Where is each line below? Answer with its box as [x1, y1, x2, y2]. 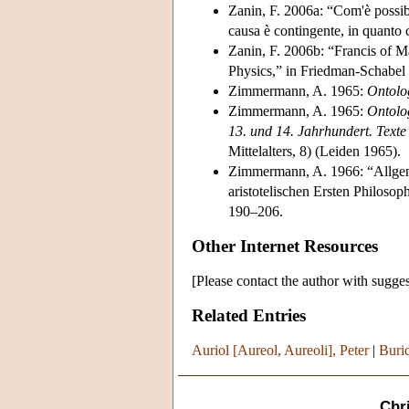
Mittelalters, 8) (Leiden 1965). [228, 142, 401, 159]
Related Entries [192, 305, 306, 325]
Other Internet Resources [192, 236, 378, 256]
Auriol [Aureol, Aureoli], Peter [192, 341, 369, 358]
